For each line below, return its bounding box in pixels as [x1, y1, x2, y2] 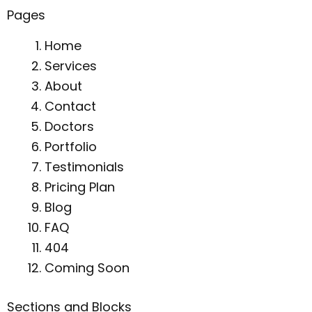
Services [45, 57, 97, 75]
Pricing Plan [45, 178, 115, 196]
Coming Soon [45, 259, 130, 277]
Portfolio [45, 138, 97, 156]
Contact [45, 97, 96, 116]
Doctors [45, 118, 94, 136]
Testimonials [45, 158, 124, 176]
